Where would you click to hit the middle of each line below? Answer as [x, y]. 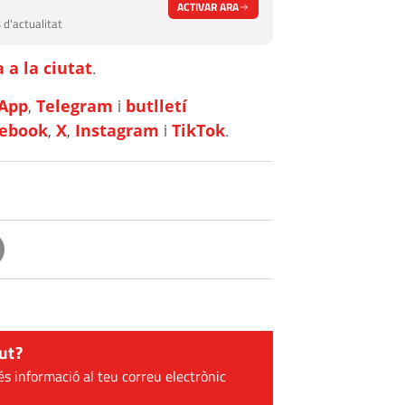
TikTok [199, 130]
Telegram [75, 106]
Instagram [118, 130]
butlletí [157, 106]
